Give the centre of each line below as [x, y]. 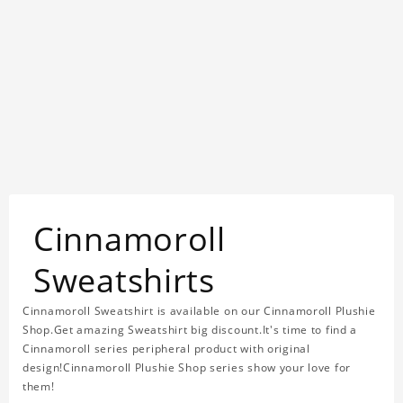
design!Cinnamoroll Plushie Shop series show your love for [187, 368]
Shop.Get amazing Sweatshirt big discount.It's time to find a [190, 330]
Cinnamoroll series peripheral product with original [166, 349]
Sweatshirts [124, 281]
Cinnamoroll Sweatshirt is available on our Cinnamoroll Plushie [199, 311]
